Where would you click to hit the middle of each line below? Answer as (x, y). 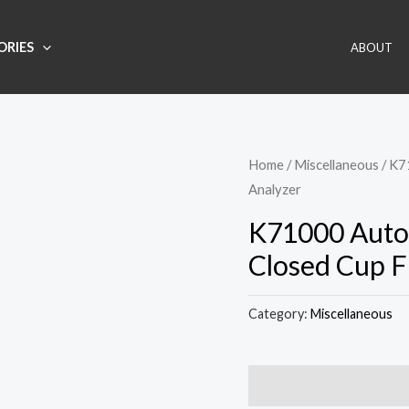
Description (288, 386)
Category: (279, 313)
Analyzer (275, 189)
